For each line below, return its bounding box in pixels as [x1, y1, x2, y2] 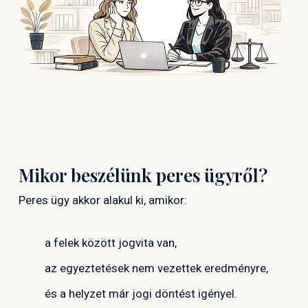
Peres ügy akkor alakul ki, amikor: [18, 192, 187, 207]
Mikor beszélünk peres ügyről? [18, 162, 267, 187]
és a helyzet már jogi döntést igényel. [44, 287, 237, 301]
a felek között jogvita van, [44, 236, 177, 250]
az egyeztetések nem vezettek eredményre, [44, 261, 268, 276]
